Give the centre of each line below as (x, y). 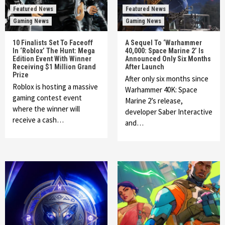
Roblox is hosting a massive (55, 87)
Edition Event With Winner (52, 59)
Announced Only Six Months (168, 59)
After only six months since (167, 79)
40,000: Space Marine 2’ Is (164, 51)
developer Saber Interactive (169, 112)
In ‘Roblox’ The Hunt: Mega (54, 51)
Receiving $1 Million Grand (54, 67)
